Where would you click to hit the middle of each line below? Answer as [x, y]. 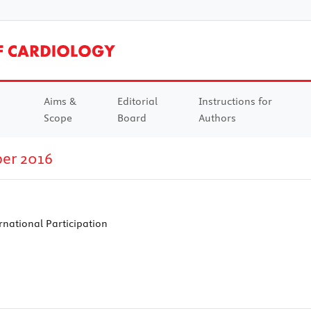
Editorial [137, 101]
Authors [217, 118]
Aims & [60, 101]
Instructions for [235, 101]
